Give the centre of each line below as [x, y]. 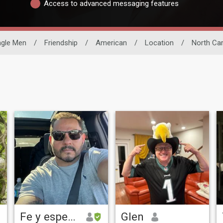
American [111, 43]
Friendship [61, 43]
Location [159, 43]
